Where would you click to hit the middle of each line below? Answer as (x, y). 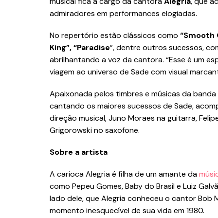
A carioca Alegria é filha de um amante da (124, 174)
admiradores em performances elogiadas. (124, 14)
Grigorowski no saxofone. (96, 130)
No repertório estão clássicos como (115, 36)
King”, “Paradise (80, 48)
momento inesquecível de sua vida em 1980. (128, 211)
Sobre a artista (80, 152)
